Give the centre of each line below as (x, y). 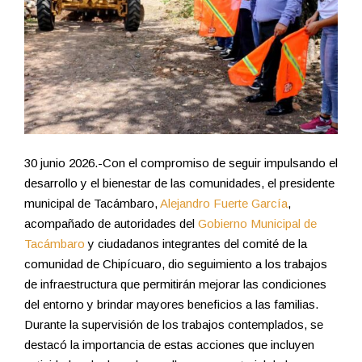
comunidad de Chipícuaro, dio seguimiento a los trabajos (176, 263)
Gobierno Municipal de (257, 223)
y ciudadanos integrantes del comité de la (196, 243)
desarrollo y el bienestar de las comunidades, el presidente (179, 183)
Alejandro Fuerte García (224, 203)
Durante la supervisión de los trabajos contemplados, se (174, 324)
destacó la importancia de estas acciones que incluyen (169, 344)
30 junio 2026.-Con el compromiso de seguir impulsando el (181, 162)
